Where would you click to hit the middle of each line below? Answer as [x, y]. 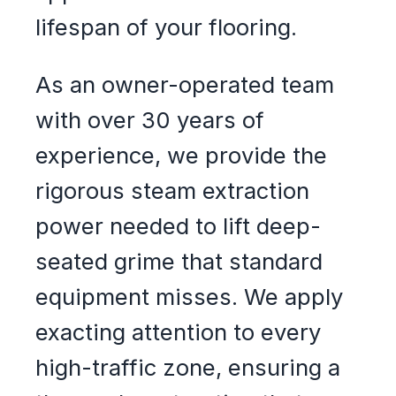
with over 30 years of [150, 120]
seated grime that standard [179, 262]
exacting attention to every [178, 332]
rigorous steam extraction [172, 191]
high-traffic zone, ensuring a [188, 368]
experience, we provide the [181, 156]
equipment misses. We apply [189, 297]
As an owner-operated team [185, 85]
